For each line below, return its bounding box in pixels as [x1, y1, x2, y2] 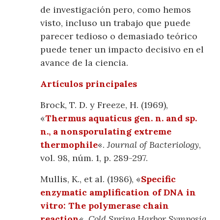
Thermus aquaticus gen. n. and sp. [45, 112, 197, 124]
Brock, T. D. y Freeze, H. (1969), [40, 99, 168, 111]
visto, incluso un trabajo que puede [40, 17, 191, 29]
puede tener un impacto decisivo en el [40, 44, 204, 55]
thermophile [40, 139, 98, 151]
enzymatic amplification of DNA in [40, 187, 196, 198]
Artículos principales [40, 78, 137, 90]
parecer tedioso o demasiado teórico [40, 30, 198, 42]
